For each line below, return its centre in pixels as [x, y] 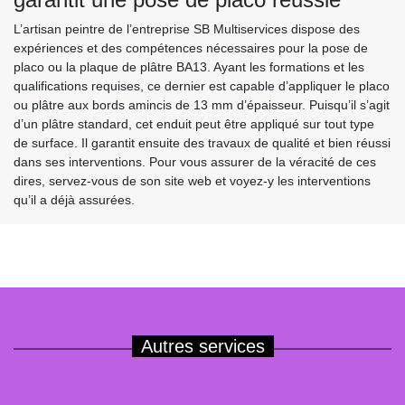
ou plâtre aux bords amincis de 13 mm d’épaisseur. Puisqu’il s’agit [202, 105]
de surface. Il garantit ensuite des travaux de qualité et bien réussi [202, 143]
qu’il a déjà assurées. [74, 200]
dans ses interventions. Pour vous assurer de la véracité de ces [195, 162]
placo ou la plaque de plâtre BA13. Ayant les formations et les [189, 67]
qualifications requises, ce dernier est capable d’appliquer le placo [202, 86]
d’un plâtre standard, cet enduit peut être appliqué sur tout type [194, 124]
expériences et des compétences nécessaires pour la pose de [191, 48]
